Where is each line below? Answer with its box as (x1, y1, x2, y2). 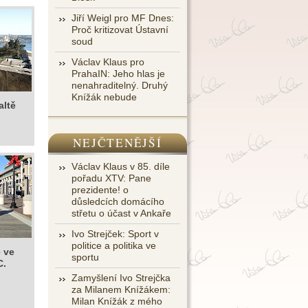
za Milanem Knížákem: (71, 284, 170, 295)
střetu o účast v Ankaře (71, 208, 171, 219)
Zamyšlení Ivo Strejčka (71, 272, 170, 283)
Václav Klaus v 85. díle (71, 161, 170, 172)
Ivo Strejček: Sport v (71, 228, 159, 239)
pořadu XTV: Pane (71, 173, 151, 184)
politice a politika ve (71, 240, 156, 251)
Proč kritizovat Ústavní (71, 24, 168, 35)
